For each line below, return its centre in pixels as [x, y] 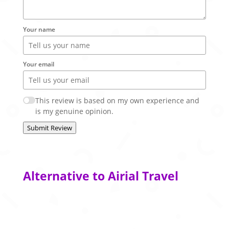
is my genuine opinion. [75, 111]
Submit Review [49, 128]
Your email [38, 64]
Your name [39, 29]
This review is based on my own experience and [118, 100]
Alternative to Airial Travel [100, 176]
